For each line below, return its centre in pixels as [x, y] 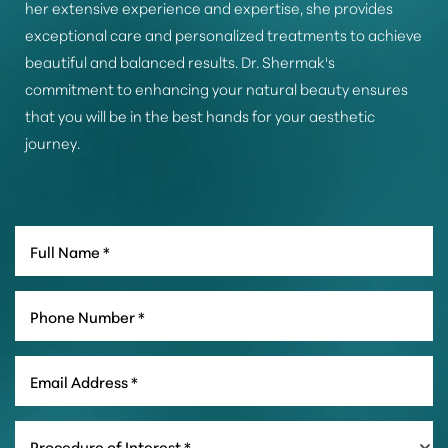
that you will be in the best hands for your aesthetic [200, 116]
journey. [52, 143]
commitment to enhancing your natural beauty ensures [216, 89]
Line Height [94, 417]
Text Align [251, 417]
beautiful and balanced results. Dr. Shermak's [180, 62]
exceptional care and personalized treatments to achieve [223, 35]
